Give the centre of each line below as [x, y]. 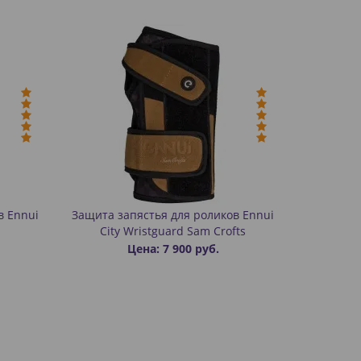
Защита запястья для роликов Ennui [173, 215]
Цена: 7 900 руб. [173, 249]
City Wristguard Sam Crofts [173, 231]
